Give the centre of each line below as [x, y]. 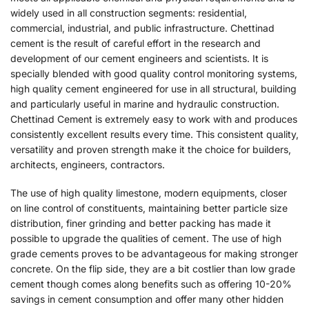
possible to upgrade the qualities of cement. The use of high [146, 239]
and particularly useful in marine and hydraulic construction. [145, 103]
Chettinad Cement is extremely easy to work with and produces [154, 119]
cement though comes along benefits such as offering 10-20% [151, 284]
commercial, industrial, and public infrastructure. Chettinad [142, 28]
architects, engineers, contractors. [88, 164]
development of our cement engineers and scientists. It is [139, 58]
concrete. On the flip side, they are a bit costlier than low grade [153, 269]
